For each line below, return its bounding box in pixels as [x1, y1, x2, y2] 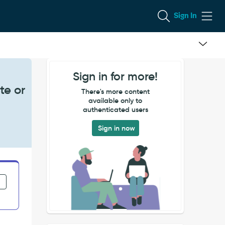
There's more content [81, 87, 150, 96]
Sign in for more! [73, 69, 158, 83]
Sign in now [97, 124, 135, 133]
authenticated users [82, 105, 148, 114]
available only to [88, 96, 143, 105]
